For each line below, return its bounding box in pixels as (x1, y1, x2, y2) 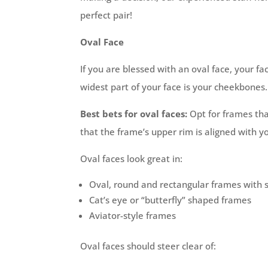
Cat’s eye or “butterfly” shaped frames (89, 193, 252, 206)
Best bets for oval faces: (80, 107, 188, 120)
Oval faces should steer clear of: (80, 239, 217, 252)
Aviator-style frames (89, 209, 176, 221)
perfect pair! (80, 8, 133, 21)
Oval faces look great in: (80, 152, 183, 165)
